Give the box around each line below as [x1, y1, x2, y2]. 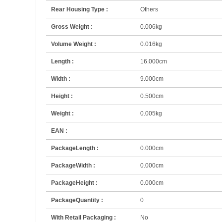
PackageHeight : [51, 179, 98, 186]
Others [140, 6, 158, 13]
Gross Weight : [51, 23, 93, 30]
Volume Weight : [51, 41, 96, 48]
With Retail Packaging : [51, 214, 116, 221]
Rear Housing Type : [51, 6, 108, 13]
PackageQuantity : [51, 197, 103, 204]
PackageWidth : [51, 162, 95, 169]
